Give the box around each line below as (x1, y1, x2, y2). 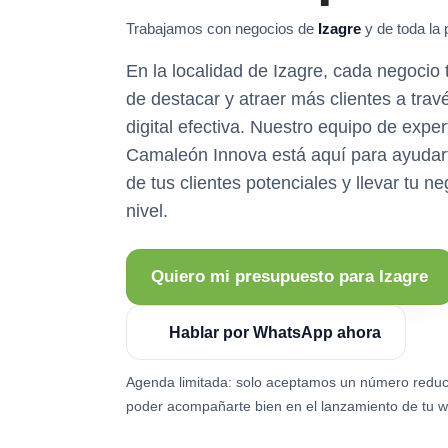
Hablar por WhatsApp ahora (169, 323, 381, 341)
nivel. (126, 200, 168, 221)
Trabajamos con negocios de (126, 19, 318, 37)
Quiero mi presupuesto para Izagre (151, 266, 428, 286)
